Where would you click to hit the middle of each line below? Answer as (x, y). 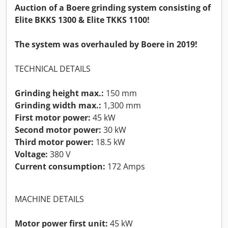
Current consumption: (60, 166)
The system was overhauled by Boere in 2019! (106, 44)
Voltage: (31, 154)
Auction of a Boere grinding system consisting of (113, 7)
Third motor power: (54, 142)
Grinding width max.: (58, 105)
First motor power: (53, 117)
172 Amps (125, 166)
